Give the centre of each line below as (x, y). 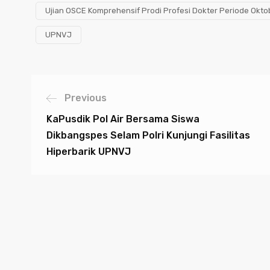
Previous (86, 98)
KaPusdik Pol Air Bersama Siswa (123, 119)
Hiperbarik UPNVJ (89, 151)
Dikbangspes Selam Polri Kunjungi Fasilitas (148, 135)
